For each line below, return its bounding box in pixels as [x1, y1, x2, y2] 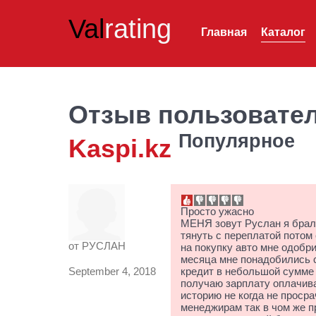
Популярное [178, 130, 295, 152]
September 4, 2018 [68, 265, 156, 277]
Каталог [261, 25, 305, 38]
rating [104, 13, 171, 44]
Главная [201, 25, 247, 38]
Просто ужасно [180, 205, 254, 217]
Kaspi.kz [68, 133, 171, 163]
